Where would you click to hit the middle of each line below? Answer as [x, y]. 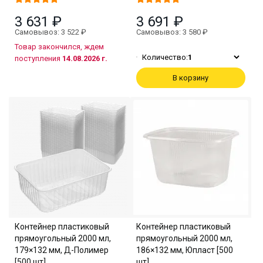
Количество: [165, 57]
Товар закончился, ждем [59, 46]
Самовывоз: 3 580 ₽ [172, 32]
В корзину [191, 77]
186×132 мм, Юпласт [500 [184, 250]
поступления [38, 58]
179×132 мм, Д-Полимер [62, 250]
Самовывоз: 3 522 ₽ [50, 32]
